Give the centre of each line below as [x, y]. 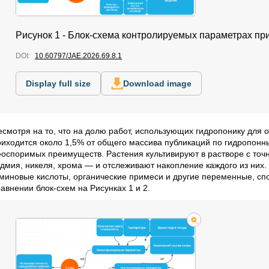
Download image [157, 84]
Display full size [58, 84]
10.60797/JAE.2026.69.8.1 [78, 56]
